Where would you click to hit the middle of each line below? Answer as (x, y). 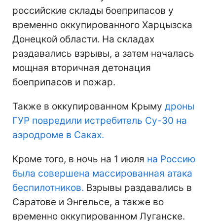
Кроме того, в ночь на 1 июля (80, 159)
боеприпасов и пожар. (64, 82)
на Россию (171, 159)
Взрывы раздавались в (138, 187)
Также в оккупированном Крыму (89, 106)
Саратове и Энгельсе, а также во (88, 202)
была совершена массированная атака (102, 173)
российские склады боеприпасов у (93, 10)
